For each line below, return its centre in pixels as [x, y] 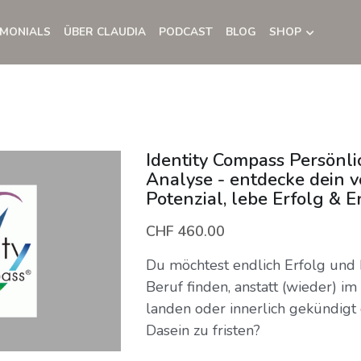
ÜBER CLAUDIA [104, 32]
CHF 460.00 [185, 231]
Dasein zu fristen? [203, 330]
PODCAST [185, 32]
